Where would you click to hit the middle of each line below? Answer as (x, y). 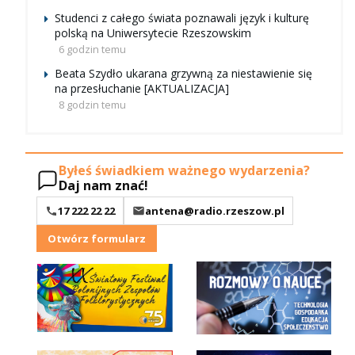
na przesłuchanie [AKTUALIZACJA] (142, 89)
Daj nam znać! (103, 186)
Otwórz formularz (97, 239)
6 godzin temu (92, 50)
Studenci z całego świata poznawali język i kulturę (182, 18)
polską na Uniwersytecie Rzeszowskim (153, 33)
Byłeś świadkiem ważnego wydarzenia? (184, 171)
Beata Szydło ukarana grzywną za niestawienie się (183, 74)
